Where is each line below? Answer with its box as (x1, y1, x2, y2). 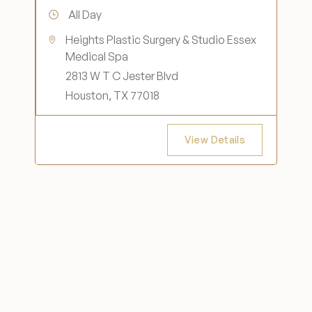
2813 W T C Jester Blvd (65, 69, 179, 83)
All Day (68, 8, 102, 22)
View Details (184, 134, 245, 146)
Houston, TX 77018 (65, 88, 160, 102)
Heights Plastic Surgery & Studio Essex (65, 33, 257, 47)
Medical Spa (65, 49, 129, 63)
